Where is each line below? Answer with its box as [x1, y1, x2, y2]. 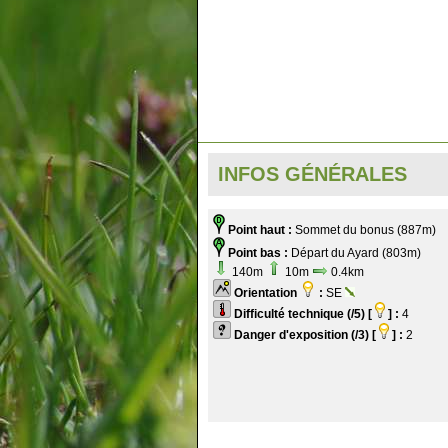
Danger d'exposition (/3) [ [234, 328, 376, 343]
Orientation [234, 286, 300, 301]
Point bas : [228, 246, 288, 261]
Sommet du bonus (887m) [292, 223, 436, 238]
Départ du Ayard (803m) [288, 246, 421, 261]
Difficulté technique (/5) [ [234, 307, 372, 322]
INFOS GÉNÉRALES [218, 162, 407, 185]
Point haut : [228, 223, 292, 238]
